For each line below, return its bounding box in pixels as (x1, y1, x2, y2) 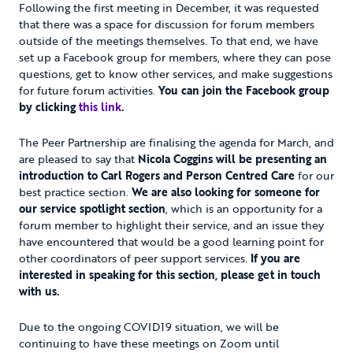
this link (79, 98, 121, 115)
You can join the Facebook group (158, 81, 329, 98)
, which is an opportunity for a (165, 199, 322, 217)
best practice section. (19, 183, 132, 200)
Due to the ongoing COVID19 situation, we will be (19, 318, 279, 335)
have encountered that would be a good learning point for (19, 232, 324, 250)
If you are (247, 249, 300, 266)
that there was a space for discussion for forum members (19, 15, 314, 32)
